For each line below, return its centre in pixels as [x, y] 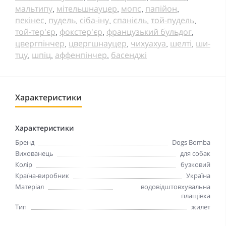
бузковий [195, 164]
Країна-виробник [42, 175]
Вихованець [34, 153]
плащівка [196, 195]
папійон [161, 8]
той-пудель [173, 20]
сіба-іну [94, 20]
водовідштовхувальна [176, 186]
